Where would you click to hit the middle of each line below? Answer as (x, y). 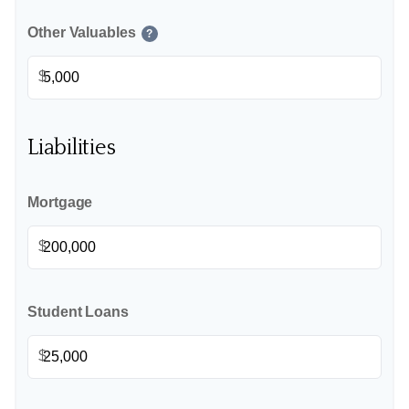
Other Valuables (82, 32)
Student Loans (78, 312)
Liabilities (72, 148)
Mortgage (60, 202)
